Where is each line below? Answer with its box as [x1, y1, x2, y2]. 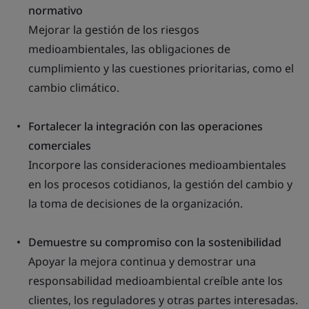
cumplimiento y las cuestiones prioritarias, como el [28, 61, 294, 76]
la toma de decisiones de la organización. [28, 196, 243, 211]
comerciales [28, 138, 91, 153]
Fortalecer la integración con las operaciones [28, 119, 263, 134]
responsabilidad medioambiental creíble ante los [28, 273, 283, 288]
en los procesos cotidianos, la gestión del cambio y [28, 177, 292, 192]
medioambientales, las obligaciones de [28, 41, 230, 57]
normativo [28, 3, 83, 18]
